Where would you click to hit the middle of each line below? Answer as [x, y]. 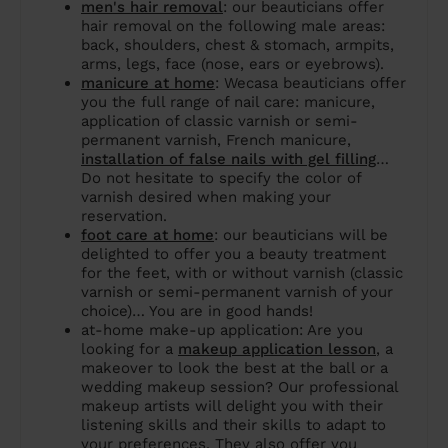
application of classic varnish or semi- [219, 121]
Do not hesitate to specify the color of [221, 178]
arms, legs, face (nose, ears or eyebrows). [232, 64]
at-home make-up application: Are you [222, 330]
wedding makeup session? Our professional [239, 387]
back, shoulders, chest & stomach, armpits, [237, 45]
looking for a [129, 349]
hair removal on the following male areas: [233, 26]
